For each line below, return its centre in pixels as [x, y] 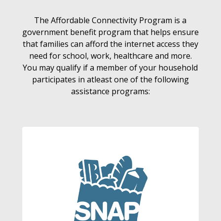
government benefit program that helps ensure [110, 32]
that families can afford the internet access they [110, 44]
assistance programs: [110, 91]
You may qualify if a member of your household [110, 68]
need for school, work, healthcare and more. [110, 56]
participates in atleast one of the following [110, 79]
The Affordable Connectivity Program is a [110, 20]
